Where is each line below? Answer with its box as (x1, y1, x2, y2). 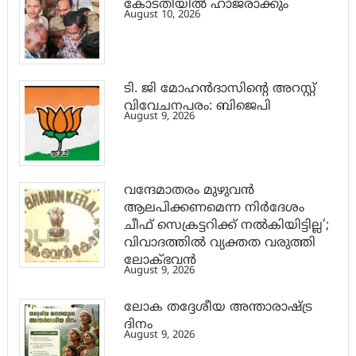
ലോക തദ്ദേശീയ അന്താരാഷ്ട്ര (123, 300, 312, 316)
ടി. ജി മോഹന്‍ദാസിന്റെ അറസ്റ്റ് (123, 81, 316, 98)
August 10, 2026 (123, 9, 200, 22)
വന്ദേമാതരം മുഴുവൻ (123, 183, 254, 199)
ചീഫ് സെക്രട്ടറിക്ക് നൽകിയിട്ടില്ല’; (123, 218, 329, 234)
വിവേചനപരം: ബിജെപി (123, 99, 271, 115)
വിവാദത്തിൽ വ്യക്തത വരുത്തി (123, 235, 315, 252)
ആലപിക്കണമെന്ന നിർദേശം (123, 200, 304, 217)
